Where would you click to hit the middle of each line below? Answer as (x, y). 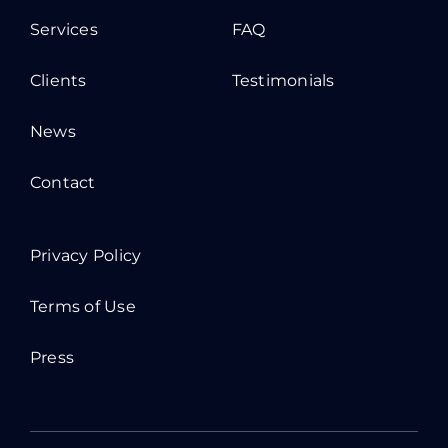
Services (63, 29)
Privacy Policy (85, 255)
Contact (62, 182)
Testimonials (283, 80)
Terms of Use (82, 306)
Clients (58, 80)
